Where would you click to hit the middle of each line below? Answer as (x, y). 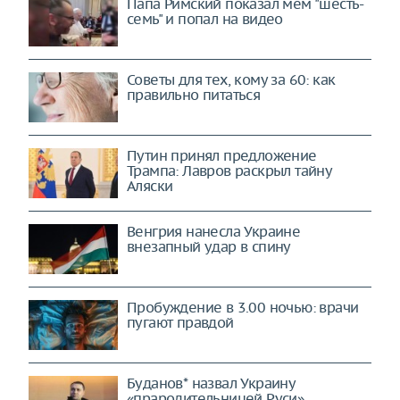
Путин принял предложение (222, 155)
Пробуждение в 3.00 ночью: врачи (243, 307)
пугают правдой (180, 322)
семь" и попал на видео (205, 19)
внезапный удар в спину (209, 246)
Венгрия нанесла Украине (214, 231)
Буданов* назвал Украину (211, 383)
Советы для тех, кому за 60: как (231, 79)
